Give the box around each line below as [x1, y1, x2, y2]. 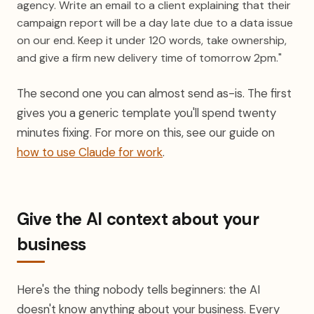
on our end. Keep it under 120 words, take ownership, [17, 33, 287, 48]
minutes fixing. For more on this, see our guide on [17, 125, 275, 140]
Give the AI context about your [17, 208, 259, 230]
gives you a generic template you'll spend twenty [17, 105, 276, 121]
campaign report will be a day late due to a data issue [17, 15, 293, 30]
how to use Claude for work [17, 144, 163, 160]
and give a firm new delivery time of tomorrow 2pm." [17, 50, 282, 65]
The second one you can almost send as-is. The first [17, 86, 292, 101]
